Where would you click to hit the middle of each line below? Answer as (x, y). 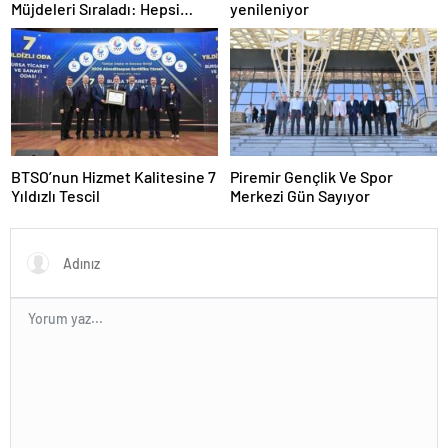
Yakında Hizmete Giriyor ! (97, 28)
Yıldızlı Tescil (55, 195)
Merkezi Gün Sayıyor (300, 195)
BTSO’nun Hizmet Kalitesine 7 (113, 176)
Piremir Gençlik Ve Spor (295, 176)
